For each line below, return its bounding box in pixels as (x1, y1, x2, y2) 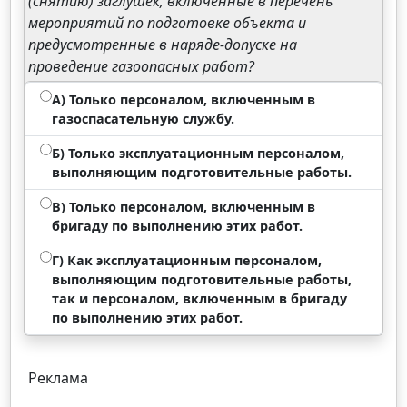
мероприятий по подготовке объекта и (28, 13, 307, 33)
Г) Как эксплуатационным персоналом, (52, 252, 323, 269)
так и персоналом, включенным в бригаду (52, 290, 348, 307)
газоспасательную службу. (52, 110, 235, 127)
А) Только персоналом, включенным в (52, 91, 316, 108)
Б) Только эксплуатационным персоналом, (52, 144, 345, 162)
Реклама (28, 368, 89, 388)
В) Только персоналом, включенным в (52, 198, 316, 215)
